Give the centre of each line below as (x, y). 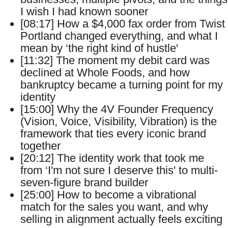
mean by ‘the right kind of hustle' (99, 48)
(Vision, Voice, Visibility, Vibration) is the (119, 122)
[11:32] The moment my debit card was (115, 61)
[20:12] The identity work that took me (112, 158)
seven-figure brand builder (84, 183)
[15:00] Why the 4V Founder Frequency (117, 109)
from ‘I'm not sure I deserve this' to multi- (119, 170)
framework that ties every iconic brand (113, 134)
